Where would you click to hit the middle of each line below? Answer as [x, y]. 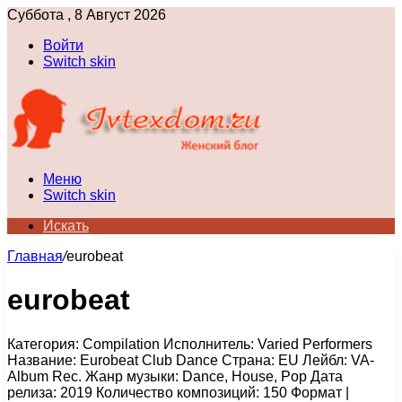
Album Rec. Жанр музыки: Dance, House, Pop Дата [175, 376]
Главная [35, 256]
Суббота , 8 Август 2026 [87, 15]
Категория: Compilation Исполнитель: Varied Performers [190, 344]
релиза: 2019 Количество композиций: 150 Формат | [178, 392]
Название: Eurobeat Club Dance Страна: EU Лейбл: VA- [191, 360]
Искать [66, 226]
